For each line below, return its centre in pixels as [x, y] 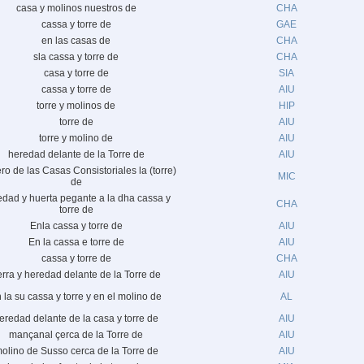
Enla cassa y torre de [76, 226]
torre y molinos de [76, 106]
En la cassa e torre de [76, 242]
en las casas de [76, 41]
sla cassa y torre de [76, 57]
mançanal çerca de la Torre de [76, 335]
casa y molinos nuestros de [76, 8]
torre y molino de [76, 138]
